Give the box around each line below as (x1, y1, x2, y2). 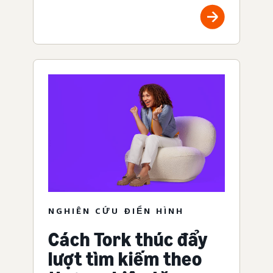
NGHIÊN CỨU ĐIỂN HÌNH (48, 205, 184, 216)
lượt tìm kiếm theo (48, 247, 202, 271)
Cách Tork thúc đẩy (48, 228, 208, 252)
